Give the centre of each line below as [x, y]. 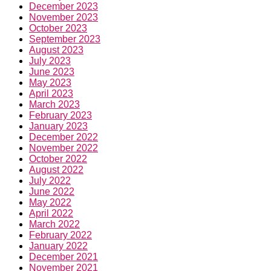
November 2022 [64, 148]
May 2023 [50, 83]
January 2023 [58, 126]
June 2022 [52, 192]
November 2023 [64, 18]
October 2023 [58, 28]
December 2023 [64, 7]
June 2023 [52, 72]
